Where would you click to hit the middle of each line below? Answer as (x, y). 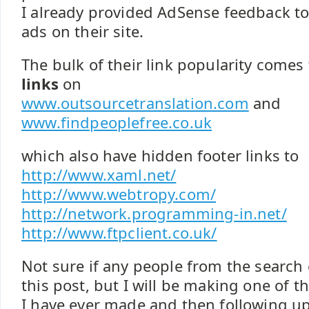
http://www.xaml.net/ (99, 175)
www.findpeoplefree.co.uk (117, 122)
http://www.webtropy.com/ (119, 194)
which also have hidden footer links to (160, 156)
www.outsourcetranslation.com (135, 103)
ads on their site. (83, 31)
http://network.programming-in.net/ (154, 213)
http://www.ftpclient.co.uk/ (119, 233)
